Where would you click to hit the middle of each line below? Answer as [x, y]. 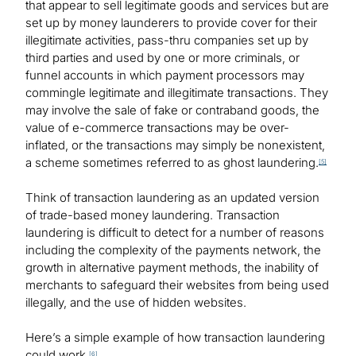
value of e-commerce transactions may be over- [157, 128]
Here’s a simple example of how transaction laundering [175, 338]
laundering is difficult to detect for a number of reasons [175, 233]
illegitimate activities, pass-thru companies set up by [167, 41]
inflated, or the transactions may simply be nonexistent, [175, 145]
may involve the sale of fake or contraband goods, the [172, 110]
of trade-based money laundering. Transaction [153, 215]
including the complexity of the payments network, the [173, 250]
